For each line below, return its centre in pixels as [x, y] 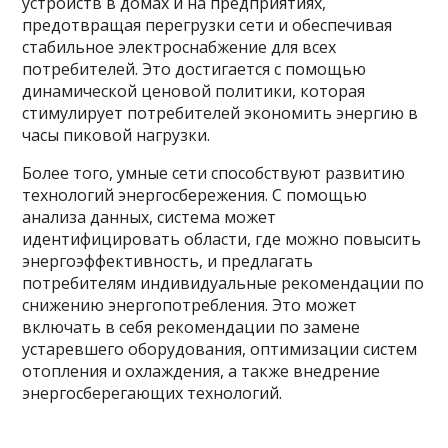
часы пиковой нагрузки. [116, 135]
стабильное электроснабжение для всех [179, 47]
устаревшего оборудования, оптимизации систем [220, 349]
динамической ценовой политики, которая [194, 91]
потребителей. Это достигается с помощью [194, 69]
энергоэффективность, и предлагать [168, 261]
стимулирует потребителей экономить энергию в [220, 113]
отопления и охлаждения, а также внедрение [201, 371]
